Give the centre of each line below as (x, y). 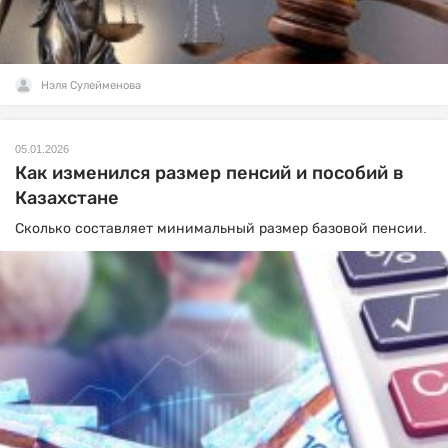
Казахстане (67, 198)
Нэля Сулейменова (91, 85)
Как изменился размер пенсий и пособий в (209, 173)
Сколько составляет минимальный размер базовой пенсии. (221, 228)
